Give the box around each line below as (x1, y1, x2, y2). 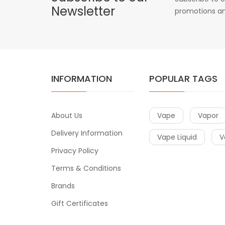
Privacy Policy (51, 145, 98, 156)
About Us (51, 110, 82, 121)
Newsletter (51, 3, 115, 20)
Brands (51, 180, 75, 191)
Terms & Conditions (51, 163, 121, 173)
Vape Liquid (157, 132, 197, 142)
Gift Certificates (51, 198, 108, 208)
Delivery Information (51, 128, 123, 138)
